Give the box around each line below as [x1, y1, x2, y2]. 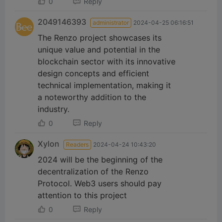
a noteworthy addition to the [38, 92, 146, 102]
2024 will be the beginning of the [38, 154, 163, 165]
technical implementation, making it [38, 80, 171, 90]
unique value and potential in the [38, 44, 160, 55]
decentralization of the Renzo [38, 166, 149, 176]
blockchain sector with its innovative [38, 56, 175, 66]
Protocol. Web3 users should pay [38, 178, 162, 188]
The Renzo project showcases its [38, 32, 162, 43]
